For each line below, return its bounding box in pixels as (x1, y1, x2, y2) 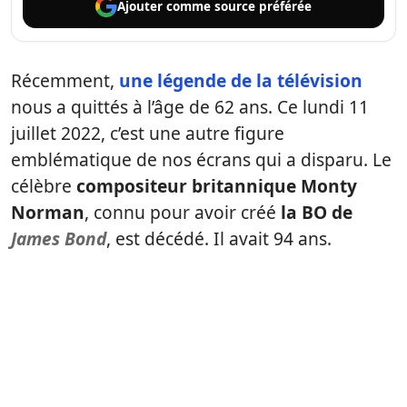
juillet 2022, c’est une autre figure (11, 121, 284, 145)
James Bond (11, 226, 106, 251)
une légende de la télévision (119, 68, 362, 93)
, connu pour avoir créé (84, 200, 281, 224)
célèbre (11, 174, 76, 198)
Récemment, (11, 68, 119, 93)
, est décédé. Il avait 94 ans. (106, 226, 332, 251)
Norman (11, 200, 84, 224)
